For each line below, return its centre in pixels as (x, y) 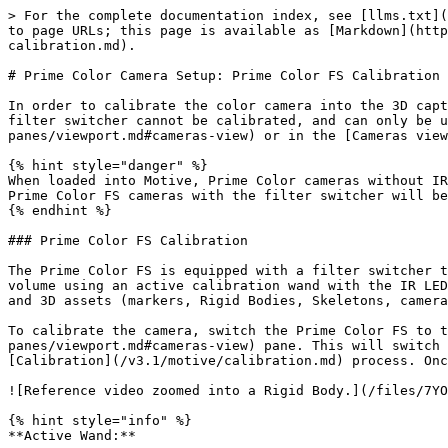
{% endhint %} (60, 210)
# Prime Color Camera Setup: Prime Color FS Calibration (224, 75)
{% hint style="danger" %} (108, 165)
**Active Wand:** (72, 435)
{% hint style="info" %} (100, 420)
